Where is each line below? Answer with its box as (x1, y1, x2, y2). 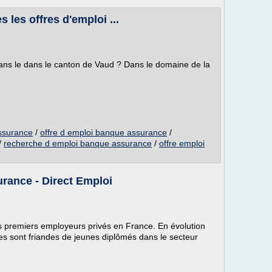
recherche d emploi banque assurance (4, 138, 152, 148)
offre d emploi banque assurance (40, 127, 167, 137)
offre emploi (159, 138, 205, 148)
